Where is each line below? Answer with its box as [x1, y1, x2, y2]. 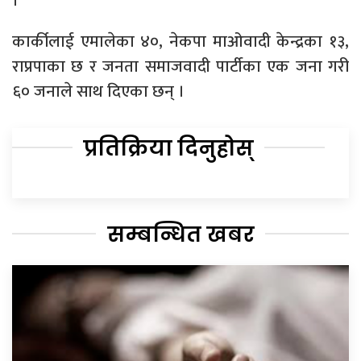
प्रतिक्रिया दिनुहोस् [83, 133, 254, 163]
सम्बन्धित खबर [106, 219, 255, 249]
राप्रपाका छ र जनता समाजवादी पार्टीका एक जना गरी [12, 52, 349, 81]
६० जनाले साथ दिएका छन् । [12, 77, 185, 106]
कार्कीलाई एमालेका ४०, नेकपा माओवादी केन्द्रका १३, [12, 27, 349, 56]
